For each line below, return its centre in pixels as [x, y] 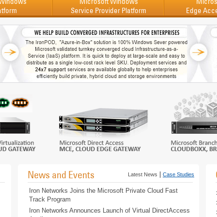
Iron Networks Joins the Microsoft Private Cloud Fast [103, 191]
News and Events [61, 175]
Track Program [50, 199]
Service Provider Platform [108, 10]
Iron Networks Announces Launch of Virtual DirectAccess [109, 210]
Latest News [143, 174]
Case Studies [178, 174]
